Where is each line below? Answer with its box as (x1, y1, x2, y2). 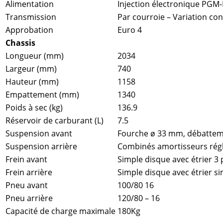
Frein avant (5, 154, 47, 165)
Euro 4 (117, 24, 142, 36)
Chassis (5, 37, 35, 49)
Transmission (5, 11, 56, 23)
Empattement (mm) (5, 89, 79, 101)
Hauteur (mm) (5, 76, 59, 88)
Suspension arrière (5, 141, 77, 152)
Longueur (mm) (5, 50, 64, 62)
